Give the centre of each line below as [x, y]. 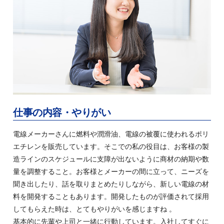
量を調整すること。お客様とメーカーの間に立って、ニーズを [111, 172]
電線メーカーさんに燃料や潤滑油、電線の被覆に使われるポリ [111, 134]
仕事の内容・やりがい [62, 113]
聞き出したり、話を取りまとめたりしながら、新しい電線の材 [111, 184]
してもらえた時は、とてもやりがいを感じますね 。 [95, 209]
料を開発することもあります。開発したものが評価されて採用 [111, 197]
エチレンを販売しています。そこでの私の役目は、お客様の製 [111, 147]
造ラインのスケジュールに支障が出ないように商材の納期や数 [111, 159]
